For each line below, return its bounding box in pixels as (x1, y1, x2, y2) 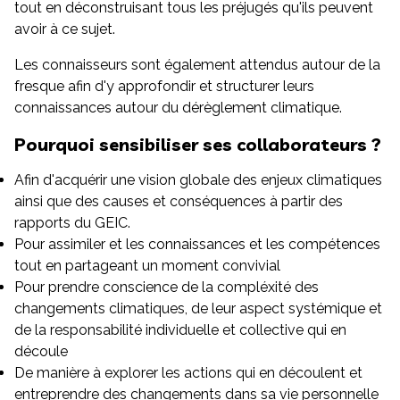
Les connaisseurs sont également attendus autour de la (14, 56, 380, 73)
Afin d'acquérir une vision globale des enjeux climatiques (14, 171, 382, 188)
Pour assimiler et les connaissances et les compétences (14, 236, 380, 253)
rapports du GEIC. (14, 214, 130, 231)
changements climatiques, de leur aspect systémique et (14, 300, 382, 317)
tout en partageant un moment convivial (14, 257, 280, 274)
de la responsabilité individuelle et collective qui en (14, 321, 346, 338)
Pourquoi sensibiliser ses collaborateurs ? (14, 133, 381, 155)
